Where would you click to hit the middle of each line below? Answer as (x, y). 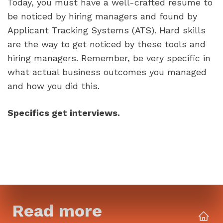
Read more (57, 210)
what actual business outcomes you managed (107, 72)
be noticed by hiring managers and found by (102, 16)
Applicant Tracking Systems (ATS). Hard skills (107, 30)
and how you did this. (55, 86)
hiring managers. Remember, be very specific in (109, 58)
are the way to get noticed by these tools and (107, 44)
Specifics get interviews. (64, 112)
